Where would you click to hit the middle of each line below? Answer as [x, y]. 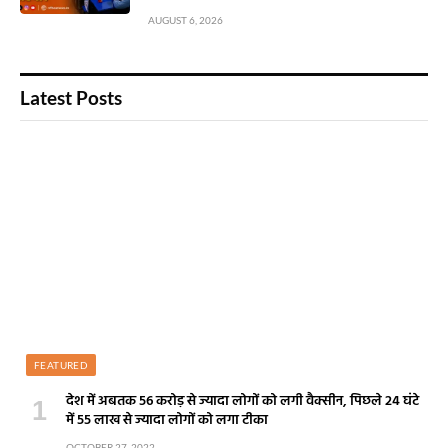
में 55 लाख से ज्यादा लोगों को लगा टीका [167, 421]
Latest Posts [71, 97]
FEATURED [61, 365]
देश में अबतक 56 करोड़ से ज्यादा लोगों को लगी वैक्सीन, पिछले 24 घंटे [242, 402]
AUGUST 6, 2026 [185, 19]
